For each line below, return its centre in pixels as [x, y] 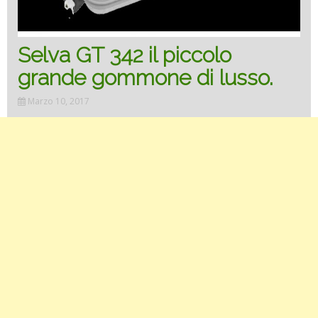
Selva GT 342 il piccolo [125, 55]
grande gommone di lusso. [145, 77]
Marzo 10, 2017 [59, 101]
